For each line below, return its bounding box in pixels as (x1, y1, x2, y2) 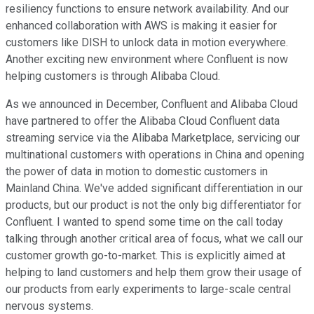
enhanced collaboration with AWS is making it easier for (6, 19, 277, 33)
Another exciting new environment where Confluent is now (6, 53, 288, 67)
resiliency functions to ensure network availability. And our (6, 2, 289, 16)
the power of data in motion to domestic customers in (6, 165, 268, 179)
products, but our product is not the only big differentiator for (6, 198, 301, 212)
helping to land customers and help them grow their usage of (6, 266, 302, 280)
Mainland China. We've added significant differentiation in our (6, 182, 303, 196)
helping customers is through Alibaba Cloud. (6, 69, 220, 83)
